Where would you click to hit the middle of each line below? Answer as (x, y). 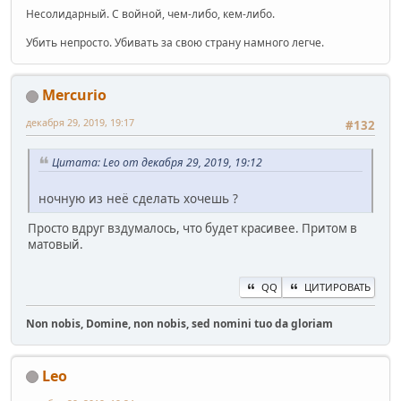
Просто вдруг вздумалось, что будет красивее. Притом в (192, 229)
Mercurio (74, 95)
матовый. (55, 245)
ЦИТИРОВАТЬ (337, 286)
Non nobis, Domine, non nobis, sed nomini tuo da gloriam (179, 323)
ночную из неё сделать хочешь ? (138, 199)
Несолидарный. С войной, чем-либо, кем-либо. (150, 14)
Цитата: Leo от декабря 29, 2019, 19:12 (157, 162)
